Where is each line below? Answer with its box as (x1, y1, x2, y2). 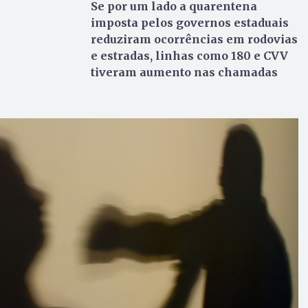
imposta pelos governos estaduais (90, 15, 289, 30)
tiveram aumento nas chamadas (90, 65, 278, 79)
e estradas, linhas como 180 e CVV (90, 48, 288, 63)
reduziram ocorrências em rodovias (90, 32, 298, 46)
